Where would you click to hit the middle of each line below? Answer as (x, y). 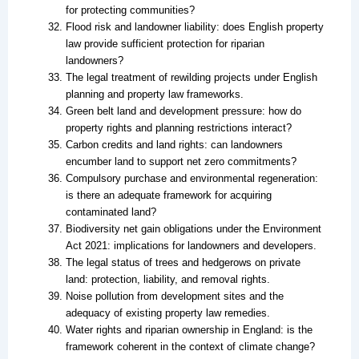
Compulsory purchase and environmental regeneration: (192, 178)
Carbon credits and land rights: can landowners (174, 144)
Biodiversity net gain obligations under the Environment (193, 228)
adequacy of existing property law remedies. (167, 313)
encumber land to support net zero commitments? (181, 161)
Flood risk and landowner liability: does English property (194, 26)
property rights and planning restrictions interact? (178, 127)
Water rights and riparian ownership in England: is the (189, 329)
